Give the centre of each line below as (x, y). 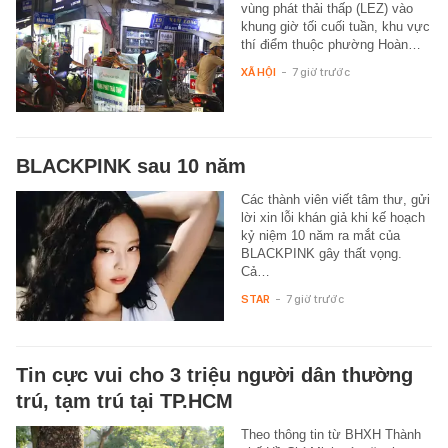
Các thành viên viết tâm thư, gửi (335, 200)
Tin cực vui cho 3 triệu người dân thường (214, 375)
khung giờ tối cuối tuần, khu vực (335, 27)
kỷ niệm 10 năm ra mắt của (320, 236)
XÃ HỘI (258, 72)
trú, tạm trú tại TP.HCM (124, 401)
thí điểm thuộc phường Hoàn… (330, 45)
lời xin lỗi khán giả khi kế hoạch (332, 218)
